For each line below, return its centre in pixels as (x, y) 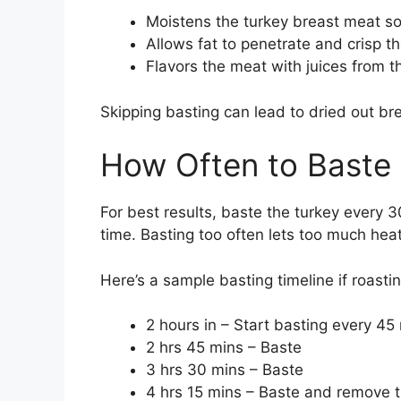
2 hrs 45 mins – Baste (224, 348)
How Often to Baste (246, 165)
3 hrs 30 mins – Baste (225, 370)
